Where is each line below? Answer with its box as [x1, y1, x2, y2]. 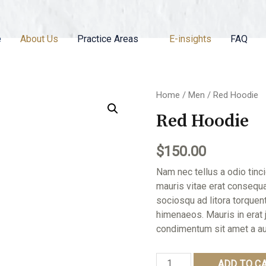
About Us [20, 33, 59, 45]
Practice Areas [77, 33, 139, 45]
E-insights [169, 33, 212, 45]
